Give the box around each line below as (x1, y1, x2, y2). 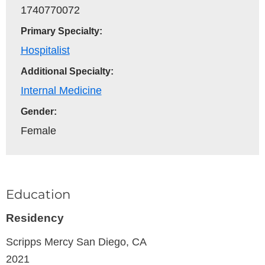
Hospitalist (20, 44, 70, 57)
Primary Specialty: (20, 26, 102, 37)
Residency (6, 211, 64, 224)
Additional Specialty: (20, 66, 114, 77)
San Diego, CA (76, 235, 147, 248)
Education (6, 186, 70, 202)
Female (20, 124, 56, 137)
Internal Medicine (20, 84, 102, 97)
